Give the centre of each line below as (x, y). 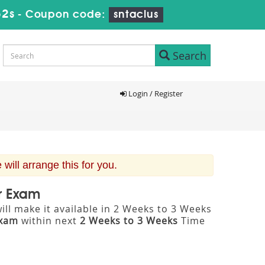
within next (49, 221)
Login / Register (154, 93)
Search (188, 55)
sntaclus (136, 15)
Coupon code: (67, 15)
